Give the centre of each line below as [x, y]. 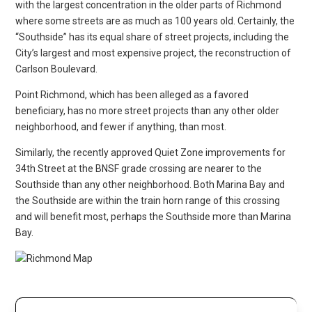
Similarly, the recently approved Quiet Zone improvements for [151, 152]
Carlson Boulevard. [57, 69]
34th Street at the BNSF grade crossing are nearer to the [139, 168]
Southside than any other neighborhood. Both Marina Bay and [150, 184]
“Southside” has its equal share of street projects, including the [153, 37]
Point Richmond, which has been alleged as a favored [132, 94]
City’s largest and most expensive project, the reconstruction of [154, 53]
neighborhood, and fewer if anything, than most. [121, 126]
